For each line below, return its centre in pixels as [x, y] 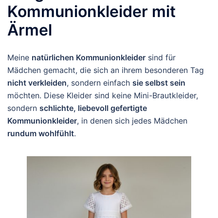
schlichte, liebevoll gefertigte [93, 108]
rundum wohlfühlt [41, 133]
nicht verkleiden [37, 83]
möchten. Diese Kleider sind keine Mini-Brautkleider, [103, 95]
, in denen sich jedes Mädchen [132, 121]
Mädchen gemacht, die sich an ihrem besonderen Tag [106, 70]
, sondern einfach [100, 83]
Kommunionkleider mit [91, 11]
